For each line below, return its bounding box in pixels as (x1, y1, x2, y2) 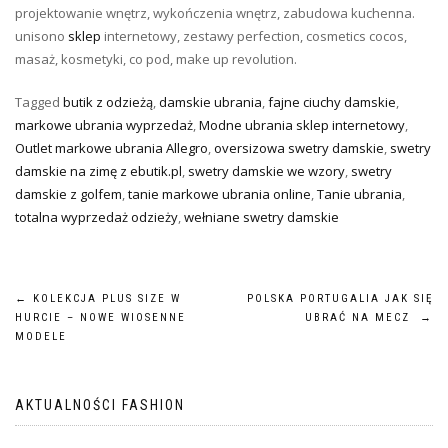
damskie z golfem (15, 185, 122, 204)
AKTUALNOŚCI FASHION (15, 397, 185, 414)
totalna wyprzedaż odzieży (15, 208, 178, 227)
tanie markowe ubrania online (128, 185, 311, 204)
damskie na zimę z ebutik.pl (15, 162, 182, 181)
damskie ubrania (159, 93, 262, 112)
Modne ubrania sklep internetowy (199, 116, 405, 135)
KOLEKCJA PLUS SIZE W (28, 292, 181, 306)
